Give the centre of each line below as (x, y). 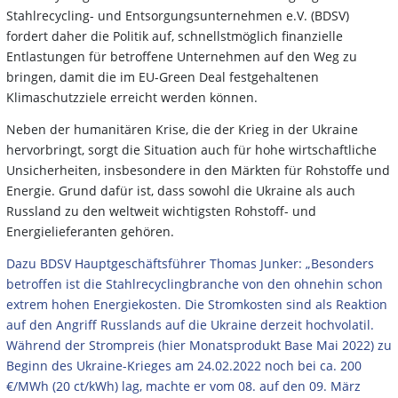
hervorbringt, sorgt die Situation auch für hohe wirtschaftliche (191, 150)
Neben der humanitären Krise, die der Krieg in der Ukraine (182, 130)
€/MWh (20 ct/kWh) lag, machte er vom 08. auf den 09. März (183, 386)
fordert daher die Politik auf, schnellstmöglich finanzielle (175, 36)
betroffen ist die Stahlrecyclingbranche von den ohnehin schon (195, 284)
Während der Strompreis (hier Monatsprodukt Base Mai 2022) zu (199, 346)
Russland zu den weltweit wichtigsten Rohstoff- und (161, 211)
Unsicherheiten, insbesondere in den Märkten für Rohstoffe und (198, 171)
